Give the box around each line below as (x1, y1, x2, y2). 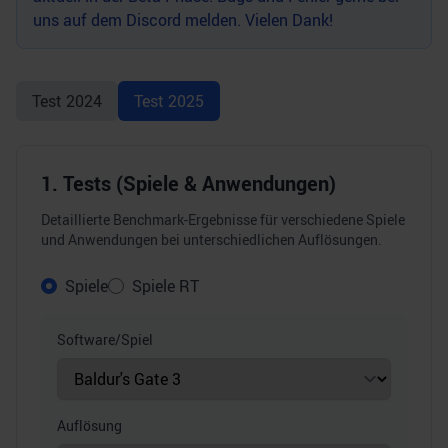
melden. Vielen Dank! (181, 9, 333, 31)
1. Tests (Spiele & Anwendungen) (41, 170, 336, 197)
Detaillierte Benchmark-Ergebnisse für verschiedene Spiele (41, 210, 405, 229)
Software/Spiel (57, 330, 153, 349)
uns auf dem (33, 9, 126, 31)
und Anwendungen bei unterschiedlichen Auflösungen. (41, 230, 382, 249)
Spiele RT (132, 275, 199, 297)
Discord (126, 9, 181, 31)
